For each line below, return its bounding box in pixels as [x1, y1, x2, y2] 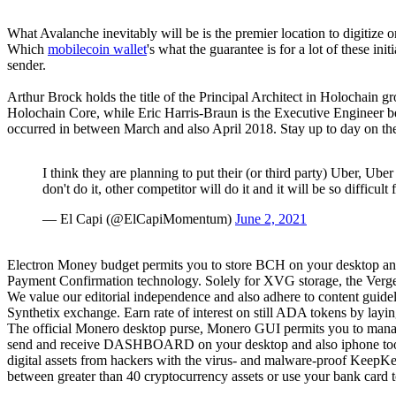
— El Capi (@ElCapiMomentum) [42, 210, 235, 226]
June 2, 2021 [235, 210, 307, 226]
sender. [7, 57, 46, 72]
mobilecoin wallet [48, 41, 147, 57]
